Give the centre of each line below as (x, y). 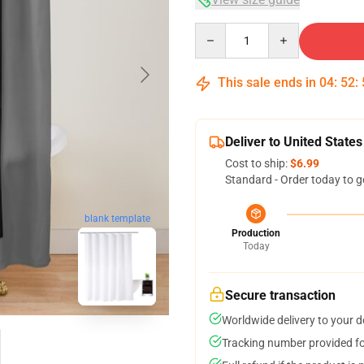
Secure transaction (280, 295)
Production (256, 233)
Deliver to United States (294, 142)
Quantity (217, 30)
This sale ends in (267, 82)
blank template (117, 218)
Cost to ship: (258, 163)
